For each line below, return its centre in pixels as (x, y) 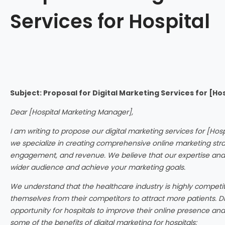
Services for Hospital (110, 22)
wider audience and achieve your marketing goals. (98, 167)
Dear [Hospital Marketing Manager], (72, 112)
